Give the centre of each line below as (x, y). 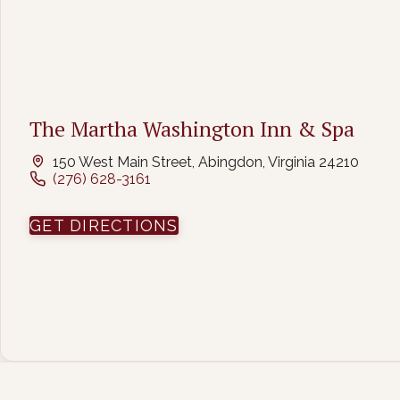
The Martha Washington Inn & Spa (192, 129)
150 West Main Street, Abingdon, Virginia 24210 (205, 162)
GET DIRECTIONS (104, 226)
